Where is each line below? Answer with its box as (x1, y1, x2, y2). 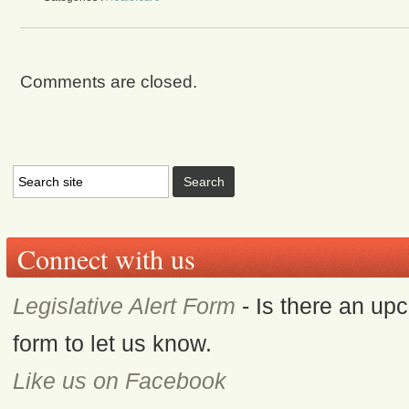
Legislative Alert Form (13, 293, 236, 319)
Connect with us (16, 240, 195, 278)
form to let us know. (13, 330, 213, 356)
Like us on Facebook (13, 368, 227, 393)
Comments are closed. (19, 72, 197, 92)
